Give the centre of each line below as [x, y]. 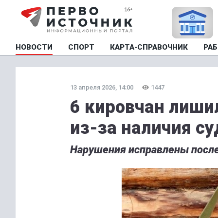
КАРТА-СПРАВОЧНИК [149, 47]
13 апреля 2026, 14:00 [102, 87]
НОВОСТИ [34, 47]
